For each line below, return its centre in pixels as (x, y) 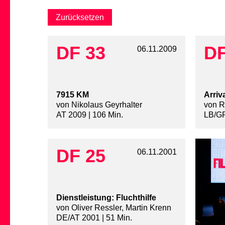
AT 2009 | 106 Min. (90, 115)
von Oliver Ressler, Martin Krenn (114, 208)
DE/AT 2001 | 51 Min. (94, 218)
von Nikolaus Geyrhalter (99, 105)
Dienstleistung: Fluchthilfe (106, 198)
